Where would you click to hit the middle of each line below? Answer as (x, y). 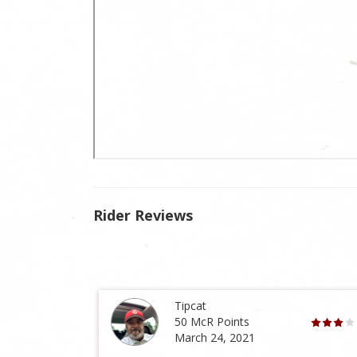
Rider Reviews (143, 215)
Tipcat (191, 306)
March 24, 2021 (215, 338)
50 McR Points (212, 322)
